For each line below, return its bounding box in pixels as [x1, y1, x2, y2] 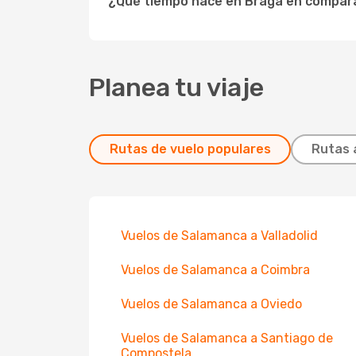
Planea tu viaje [89, 72, 264, 103]
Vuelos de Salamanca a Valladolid [121, 228, 318, 243]
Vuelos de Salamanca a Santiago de [121, 331, 333, 346]
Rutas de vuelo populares [109, 141, 271, 157]
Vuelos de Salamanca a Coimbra [121, 262, 310, 277]
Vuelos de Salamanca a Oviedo [121, 296, 302, 311]
